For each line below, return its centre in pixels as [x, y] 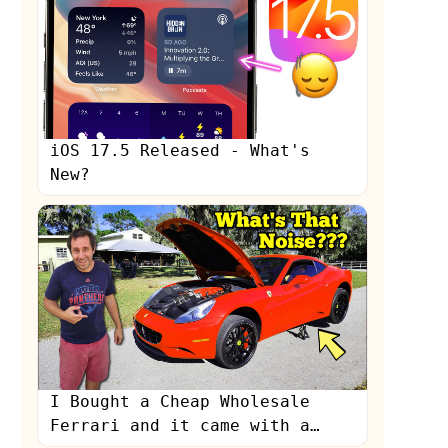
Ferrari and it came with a [180, 425]
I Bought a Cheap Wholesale [180, 401]
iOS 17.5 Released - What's [180, 150]
